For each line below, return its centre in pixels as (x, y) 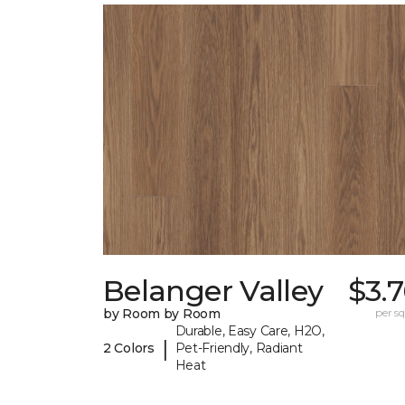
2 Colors (129, 348)
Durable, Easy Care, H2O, (250, 331)
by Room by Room (162, 314)
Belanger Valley (213, 291)
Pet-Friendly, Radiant (239, 348)
